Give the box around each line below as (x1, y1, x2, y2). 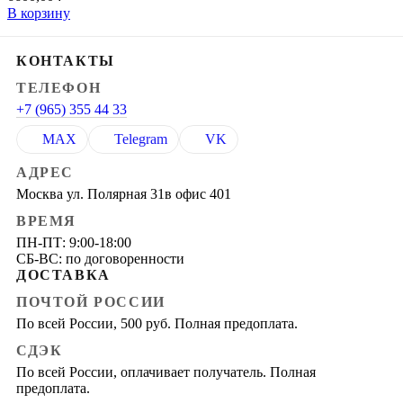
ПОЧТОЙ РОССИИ (16, 293, 166, 309)
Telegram (114, 130, 167, 147)
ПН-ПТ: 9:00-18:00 (16, 234, 131, 250)
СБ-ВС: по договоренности (16, 250, 184, 266)
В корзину (7, 4, 70, 21)
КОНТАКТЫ (16, 52, 115, 68)
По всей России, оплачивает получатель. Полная (16, 363, 316, 380)
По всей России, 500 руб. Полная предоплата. (16, 315, 298, 331)
